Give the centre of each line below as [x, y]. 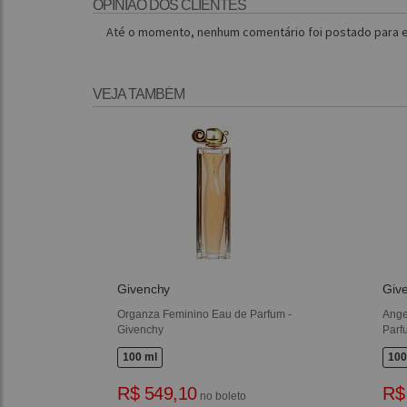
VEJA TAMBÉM [139, 94]
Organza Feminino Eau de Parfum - [205, 314]
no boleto [221, 396]
